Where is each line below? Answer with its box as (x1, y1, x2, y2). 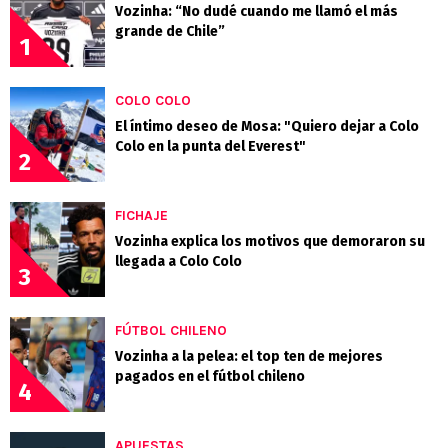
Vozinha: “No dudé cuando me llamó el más (115, 3, 398, 21)
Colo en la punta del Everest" (115, 138, 306, 156)
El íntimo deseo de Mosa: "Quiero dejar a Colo (115, 118, 419, 136)
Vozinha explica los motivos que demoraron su (115, 233, 425, 251)
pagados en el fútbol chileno (115, 368, 305, 386)
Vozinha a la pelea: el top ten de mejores (115, 348, 383, 366)
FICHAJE (115, 207, 168, 225)
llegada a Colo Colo (115, 253, 242, 271)
